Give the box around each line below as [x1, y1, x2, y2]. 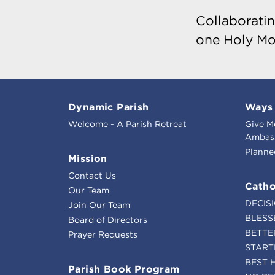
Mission [68, 152, 107, 165]
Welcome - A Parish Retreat [68, 118, 187, 130]
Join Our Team [68, 199, 130, 211]
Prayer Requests [68, 228, 137, 240]
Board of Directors [68, 214, 147, 225]
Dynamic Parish [68, 100, 149, 113]
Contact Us [68, 169, 116, 181]
